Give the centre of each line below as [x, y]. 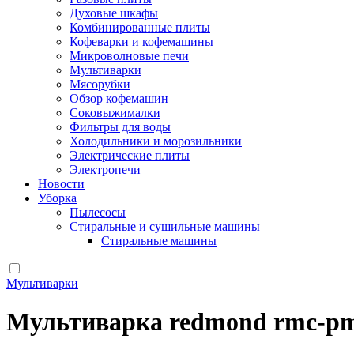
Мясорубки [100, 84]
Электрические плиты [130, 155]
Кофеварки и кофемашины [141, 41]
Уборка [57, 198]
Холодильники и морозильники [156, 141]
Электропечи [105, 169]
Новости [61, 184]
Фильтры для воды [120, 127]
